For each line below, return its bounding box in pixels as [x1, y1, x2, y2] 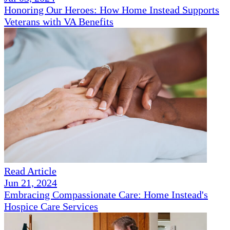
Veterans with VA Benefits [4, 16, 113, 28]
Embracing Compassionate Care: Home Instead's [4, 189, 208, 201]
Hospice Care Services [4, 201, 98, 213]
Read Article [4, 165, 56, 177]
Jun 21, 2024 [4, 177, 57, 189]
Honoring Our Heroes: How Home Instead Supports [4, 4, 219, 16]
